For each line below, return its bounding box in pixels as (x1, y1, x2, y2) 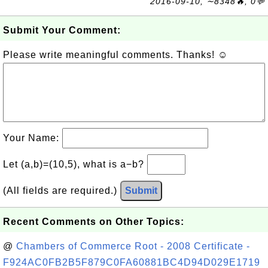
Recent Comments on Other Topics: (3, 217, 184, 227)
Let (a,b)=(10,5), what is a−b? (3, 159, 147, 169)
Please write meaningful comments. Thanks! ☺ (3, 50, 228, 60)
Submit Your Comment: (3, 25, 121, 35)
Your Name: (3, 133, 62, 143)
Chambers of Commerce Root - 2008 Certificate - (16, 241, 250, 251)
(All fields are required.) (3, 185, 120, 196)
